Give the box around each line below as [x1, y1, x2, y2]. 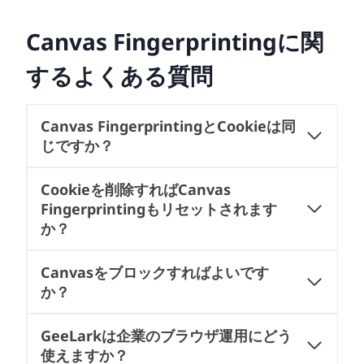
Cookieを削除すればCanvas [41, 179, 231, 199]
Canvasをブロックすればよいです [41, 262, 269, 282]
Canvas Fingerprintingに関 [26, 25, 323, 57]
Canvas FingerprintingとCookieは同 [41, 115, 296, 136]
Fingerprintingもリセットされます [41, 198, 277, 219]
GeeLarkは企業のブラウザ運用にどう [41, 325, 292, 345]
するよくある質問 [26, 59, 213, 91]
